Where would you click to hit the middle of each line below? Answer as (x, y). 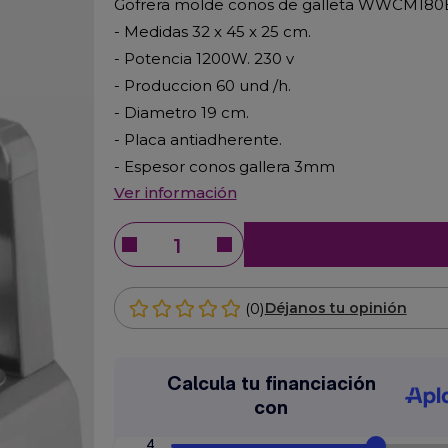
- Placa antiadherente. (197, 139)
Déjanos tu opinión (335, 308)
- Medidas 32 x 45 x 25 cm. (212, 31)
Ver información (175, 192)
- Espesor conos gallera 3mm (224, 166)
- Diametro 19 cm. (181, 112)
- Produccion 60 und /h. (202, 85)
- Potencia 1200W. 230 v (203, 58)
